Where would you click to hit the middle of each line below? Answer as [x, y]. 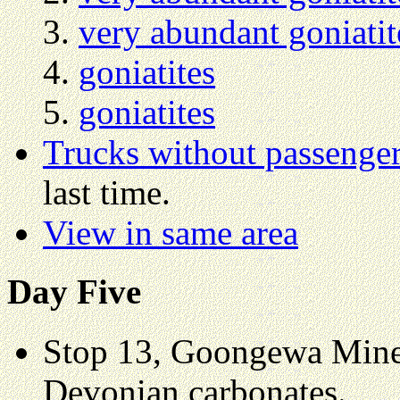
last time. [107, 193]
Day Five [74, 292]
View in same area [171, 233]
